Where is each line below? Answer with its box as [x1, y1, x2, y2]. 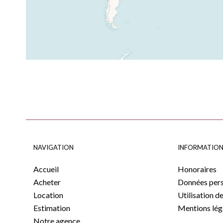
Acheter [33, 177, 61, 187]
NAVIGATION [33, 141, 74, 152]
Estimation [33, 203, 70, 213]
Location [33, 190, 63, 200]
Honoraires [177, 164, 217, 174]
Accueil [33, 164, 59, 174]
